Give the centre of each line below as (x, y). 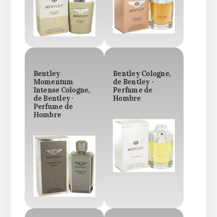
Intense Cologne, (62, 90)
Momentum (53, 82)
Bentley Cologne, (142, 73)
